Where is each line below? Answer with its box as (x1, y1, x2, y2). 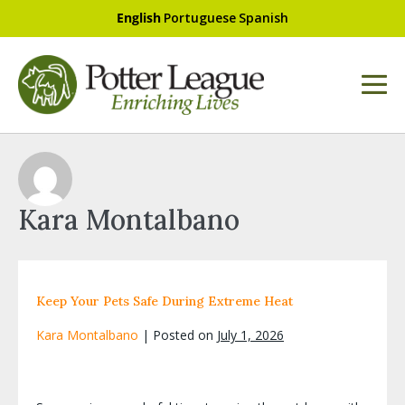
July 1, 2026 (217, 325, 284, 344)
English (117, 9, 161, 26)
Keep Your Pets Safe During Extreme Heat (36, 292, 293, 309)
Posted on (153, 325, 213, 344)
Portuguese (164, 9, 236, 26)
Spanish (239, 9, 288, 26)
